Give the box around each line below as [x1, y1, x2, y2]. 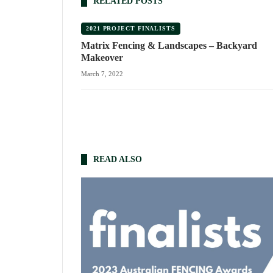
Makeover [81, 52, 123, 63]
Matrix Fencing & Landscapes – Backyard [81, 40, 257, 51]
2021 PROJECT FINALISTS [86, 25, 175, 32]
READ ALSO [93, 155, 142, 165]
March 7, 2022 [81, 70, 123, 78]
